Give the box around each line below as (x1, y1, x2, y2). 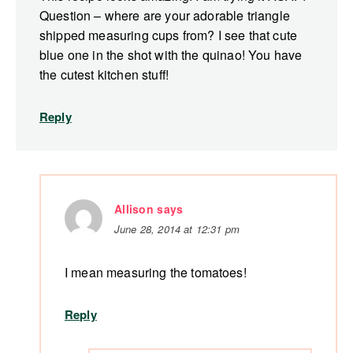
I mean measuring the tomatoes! (65, 263, 247, 282)
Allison (114, 201, 154, 217)
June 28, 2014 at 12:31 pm (114, 221, 240, 237)
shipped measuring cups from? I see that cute (39, 26, 298, 45)
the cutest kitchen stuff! (39, 65, 169, 84)
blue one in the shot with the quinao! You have (39, 46, 303, 65)
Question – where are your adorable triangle (39, 6, 290, 25)
